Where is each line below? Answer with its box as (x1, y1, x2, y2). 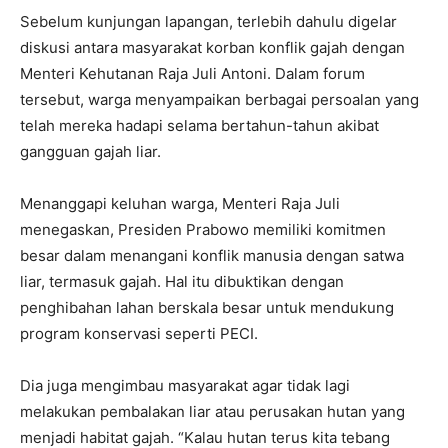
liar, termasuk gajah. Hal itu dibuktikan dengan (20, 271, 344, 291)
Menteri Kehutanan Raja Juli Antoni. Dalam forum (20, 63, 365, 83)
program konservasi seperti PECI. (20, 323, 258, 343)
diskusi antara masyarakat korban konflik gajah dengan (20, 37, 405, 57)
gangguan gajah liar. (20, 141, 161, 161)
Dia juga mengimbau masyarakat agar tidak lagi (20, 375, 350, 395)
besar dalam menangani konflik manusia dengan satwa (20, 245, 404, 265)
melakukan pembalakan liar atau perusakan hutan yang (20, 401, 405, 421)
